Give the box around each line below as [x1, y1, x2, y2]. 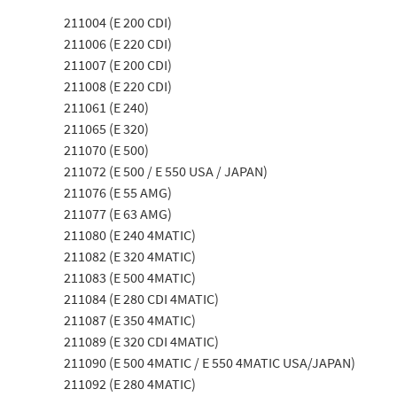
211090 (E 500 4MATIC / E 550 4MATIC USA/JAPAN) [64, 354, 355, 371]
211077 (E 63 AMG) [64, 205, 172, 222]
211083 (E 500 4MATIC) [64, 269, 196, 286]
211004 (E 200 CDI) [64, 13, 172, 31]
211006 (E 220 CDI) [64, 35, 172, 52]
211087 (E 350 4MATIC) [64, 311, 196, 329]
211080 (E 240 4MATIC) [64, 226, 196, 244]
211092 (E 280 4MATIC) [64, 375, 196, 393]
